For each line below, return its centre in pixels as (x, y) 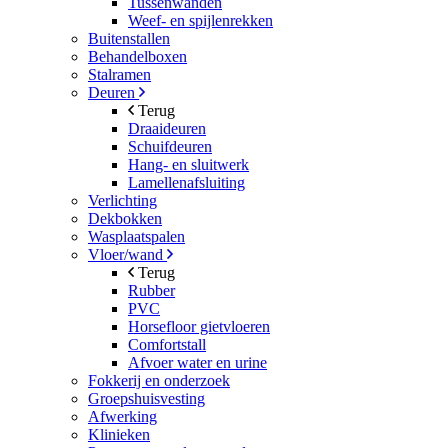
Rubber (151, 290)
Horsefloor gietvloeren (199, 326)
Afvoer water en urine (197, 362)
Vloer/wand (127, 254)
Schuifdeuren (170, 146)
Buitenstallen (129, 38)
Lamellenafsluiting (186, 182)
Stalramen (119, 74)
